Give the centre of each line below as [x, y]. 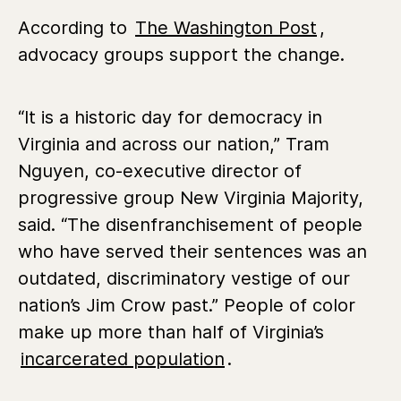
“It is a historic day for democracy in [170, 117]
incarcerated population [123, 358]
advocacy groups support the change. [181, 54]
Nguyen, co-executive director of [160, 171]
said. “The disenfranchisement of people [190, 224]
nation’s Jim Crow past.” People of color [187, 305]
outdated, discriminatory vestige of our [184, 278]
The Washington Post [226, 27]
